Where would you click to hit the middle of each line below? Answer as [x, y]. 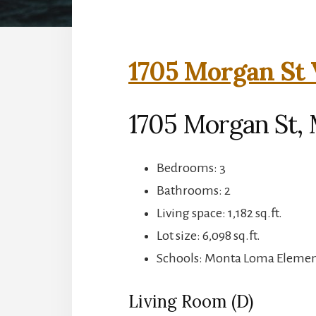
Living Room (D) [191, 301]
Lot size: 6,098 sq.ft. [208, 235]
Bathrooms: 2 [194, 190]
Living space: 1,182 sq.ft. [219, 213]
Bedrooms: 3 [191, 168]
